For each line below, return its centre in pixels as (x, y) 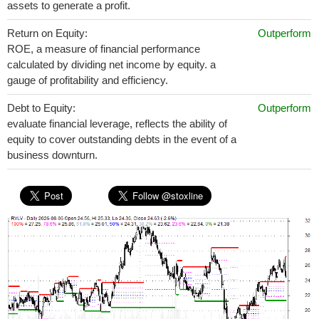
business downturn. (52, 155)
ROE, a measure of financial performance (104, 49)
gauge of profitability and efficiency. (88, 80)
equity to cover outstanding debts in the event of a (122, 139)
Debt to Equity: (41, 108)
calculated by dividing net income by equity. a (111, 64)
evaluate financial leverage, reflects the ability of (117, 124)
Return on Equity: (47, 33)
